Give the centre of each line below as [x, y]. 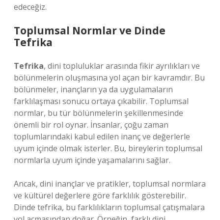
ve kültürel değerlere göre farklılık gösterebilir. [100, 195]
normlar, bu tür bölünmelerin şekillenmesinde [98, 113]
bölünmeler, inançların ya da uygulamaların [93, 89]
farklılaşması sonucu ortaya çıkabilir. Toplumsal [101, 101]
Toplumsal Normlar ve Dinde [90, 30]
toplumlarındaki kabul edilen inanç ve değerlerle [102, 137]
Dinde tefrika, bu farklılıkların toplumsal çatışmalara [109, 207]
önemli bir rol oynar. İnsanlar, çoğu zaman [91, 125]
